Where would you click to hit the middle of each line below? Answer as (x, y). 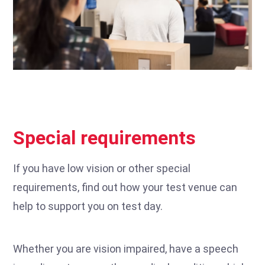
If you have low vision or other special (102, 168)
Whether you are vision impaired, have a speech (126, 248)
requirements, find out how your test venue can (125, 187)
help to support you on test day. (88, 206)
